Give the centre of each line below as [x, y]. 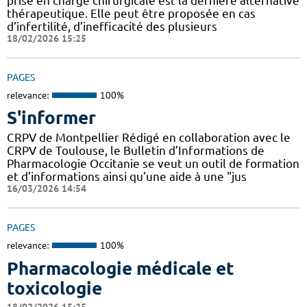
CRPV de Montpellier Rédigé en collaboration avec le [149, 138]
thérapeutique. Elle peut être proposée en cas [131, 13]
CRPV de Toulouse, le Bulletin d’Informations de [136, 151]
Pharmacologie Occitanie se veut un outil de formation [153, 164]
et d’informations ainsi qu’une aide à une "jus [127, 177]
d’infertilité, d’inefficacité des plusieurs [112, 26]
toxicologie [54, 288]
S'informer [51, 118]
